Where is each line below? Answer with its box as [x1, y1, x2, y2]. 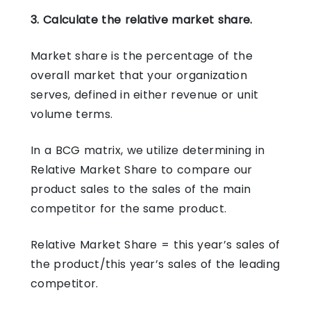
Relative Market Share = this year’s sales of [31, 236, 280, 253]
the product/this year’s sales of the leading [31, 255, 280, 272]
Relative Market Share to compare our [31, 161, 253, 178]
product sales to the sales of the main [31, 180, 251, 197]
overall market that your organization [31, 67, 247, 83]
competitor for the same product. [31, 200, 227, 217]
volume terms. [31, 106, 113, 122]
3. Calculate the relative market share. [31, 11, 253, 28]
